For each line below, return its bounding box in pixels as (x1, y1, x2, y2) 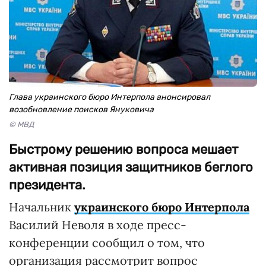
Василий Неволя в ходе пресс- (9, 217, 186, 232)
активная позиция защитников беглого (9, 159, 253, 175)
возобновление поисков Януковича (9, 104, 154, 115)
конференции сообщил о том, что (9, 235, 205, 250)
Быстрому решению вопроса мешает (9, 141, 238, 157)
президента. (9, 177, 85, 193)
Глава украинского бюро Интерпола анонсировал (9, 92, 210, 102)
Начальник (9, 199, 74, 214)
